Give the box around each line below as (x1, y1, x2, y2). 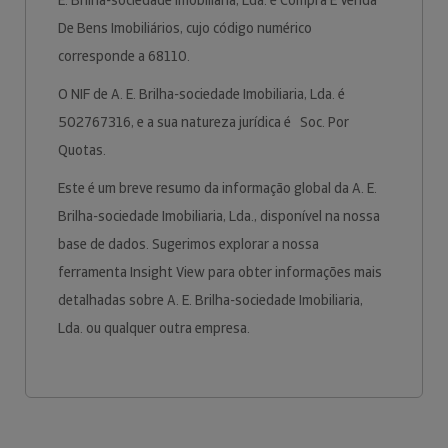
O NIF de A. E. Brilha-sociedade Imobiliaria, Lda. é (58, 85, 345, 103)
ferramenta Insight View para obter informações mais (58, 263, 382, 281)
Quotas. (58, 141, 109, 159)
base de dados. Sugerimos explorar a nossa (58, 235, 319, 253)
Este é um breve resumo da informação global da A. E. (58, 179, 377, 197)
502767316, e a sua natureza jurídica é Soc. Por (58, 113, 349, 131)
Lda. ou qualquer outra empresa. (58, 319, 253, 337)
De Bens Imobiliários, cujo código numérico (58, 19, 312, 37)
